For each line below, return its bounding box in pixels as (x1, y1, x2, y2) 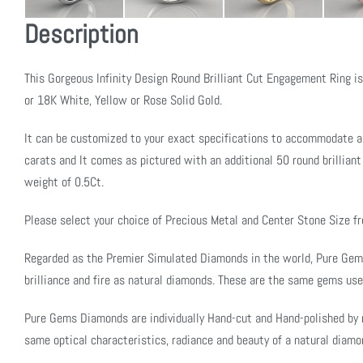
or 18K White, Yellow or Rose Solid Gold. (24, 91, 222, 109)
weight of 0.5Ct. (24, 173, 104, 190)
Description (24, 17, 139, 50)
